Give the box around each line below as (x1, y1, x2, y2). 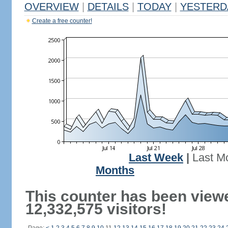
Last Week (129, 152, 183, 164)
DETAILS (87, 1, 129, 12)
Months (96, 164, 134, 177)
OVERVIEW (24, 1, 79, 12)
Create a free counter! (32, 17, 92, 24)
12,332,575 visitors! (25, 201, 166, 217)
